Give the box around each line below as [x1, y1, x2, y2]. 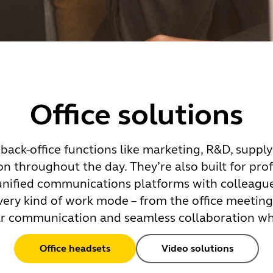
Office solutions [30, 97, 243, 132]
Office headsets [40, 243, 110, 254]
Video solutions [161, 243, 233, 254]
